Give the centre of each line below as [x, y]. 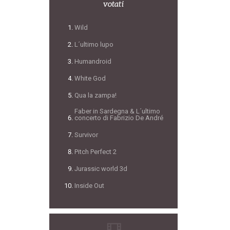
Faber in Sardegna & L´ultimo [117, 111]
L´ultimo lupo [94, 44]
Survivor [86, 135]
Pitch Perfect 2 [95, 152]
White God [90, 78]
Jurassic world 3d [101, 169]
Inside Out [89, 186]
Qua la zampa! [95, 95]
